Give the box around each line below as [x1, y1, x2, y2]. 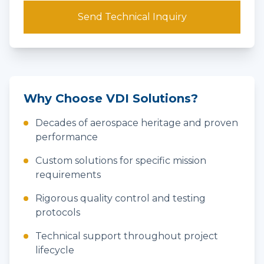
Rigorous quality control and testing [35, 193, 206, 204]
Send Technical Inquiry [77, 11, 187, 22]
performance [35, 131, 98, 143]
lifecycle [35, 245, 74, 256]
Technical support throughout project [35, 230, 218, 242]
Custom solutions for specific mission [35, 155, 206, 166]
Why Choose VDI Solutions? [24, 91, 198, 105]
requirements [35, 169, 101, 180]
